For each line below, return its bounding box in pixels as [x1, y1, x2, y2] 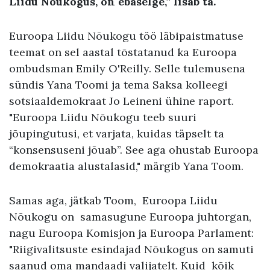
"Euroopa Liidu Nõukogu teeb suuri [9, 110, 196, 124]
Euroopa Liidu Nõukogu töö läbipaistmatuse [9, 28, 243, 43]
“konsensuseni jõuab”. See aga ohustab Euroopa [9, 142, 259, 157]
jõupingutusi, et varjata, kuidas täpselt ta [9, 126, 224, 140]
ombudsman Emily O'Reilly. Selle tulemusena [9, 61, 245, 75]
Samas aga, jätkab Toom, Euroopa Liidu [9, 193, 218, 207]
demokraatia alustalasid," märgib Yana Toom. [9, 159, 243, 173]
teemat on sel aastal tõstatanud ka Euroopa [9, 45, 237, 59]
